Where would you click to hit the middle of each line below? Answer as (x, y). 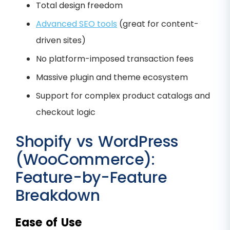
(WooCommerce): (85, 160)
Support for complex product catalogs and (123, 96)
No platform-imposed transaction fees (115, 59)
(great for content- (158, 24)
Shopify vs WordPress (97, 142)
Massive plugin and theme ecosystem (112, 78)
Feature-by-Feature (91, 178)
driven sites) (61, 41)
